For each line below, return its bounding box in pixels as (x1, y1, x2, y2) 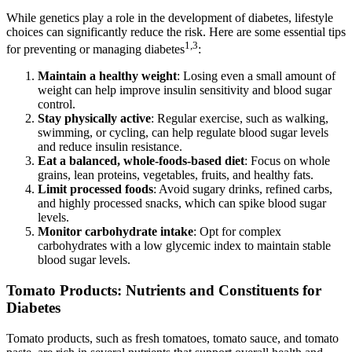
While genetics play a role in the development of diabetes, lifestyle (6, 10, 333, 24)
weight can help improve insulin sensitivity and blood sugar (38, 83, 332, 97)
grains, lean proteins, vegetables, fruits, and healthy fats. (38, 168, 313, 182)
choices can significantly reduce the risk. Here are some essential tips (6, 24, 346, 38)
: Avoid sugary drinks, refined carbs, (153, 182, 332, 196)
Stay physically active (38, 112, 151, 126)
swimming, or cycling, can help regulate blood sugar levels (38, 126, 328, 140)
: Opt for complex (193, 225, 281, 239)
